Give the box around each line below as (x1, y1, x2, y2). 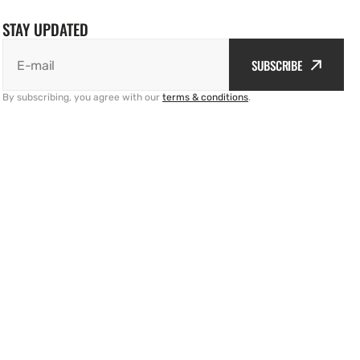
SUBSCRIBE (252, 55, 302, 74)
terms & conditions (162, 92, 248, 103)
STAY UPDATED (2, 18, 88, 41)
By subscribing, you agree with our (2, 92, 162, 103)
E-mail (17, 57, 55, 72)
